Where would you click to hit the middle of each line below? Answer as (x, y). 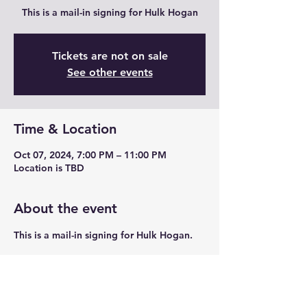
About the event (65, 208)
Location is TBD (49, 168)
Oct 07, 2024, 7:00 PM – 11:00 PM (90, 155)
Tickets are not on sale (110, 56)
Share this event (64, 276)
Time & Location (65, 129)
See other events (110, 72)
